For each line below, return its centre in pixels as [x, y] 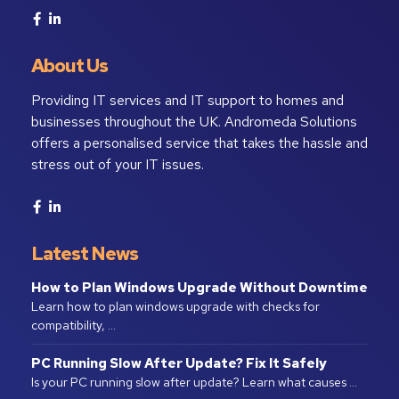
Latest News [85, 254]
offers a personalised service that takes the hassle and [199, 143]
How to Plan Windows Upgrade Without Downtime [199, 288]
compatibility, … [73, 326]
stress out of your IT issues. [118, 165]
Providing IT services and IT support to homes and [187, 101]
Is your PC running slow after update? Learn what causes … [194, 383]
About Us [69, 66]
